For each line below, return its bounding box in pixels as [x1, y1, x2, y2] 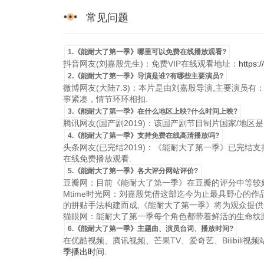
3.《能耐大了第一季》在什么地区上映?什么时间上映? [68, 107, 237, 115]
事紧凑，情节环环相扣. [63, 94, 148, 104]
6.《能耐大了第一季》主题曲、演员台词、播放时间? [68, 225, 233, 233]
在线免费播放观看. [63, 154, 131, 163]
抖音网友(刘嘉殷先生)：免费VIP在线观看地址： [63, 59, 239, 68]
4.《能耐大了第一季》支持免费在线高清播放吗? [68, 131, 219, 140]
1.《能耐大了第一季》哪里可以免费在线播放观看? [68, 48, 226, 56]
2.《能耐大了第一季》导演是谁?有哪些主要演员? [68, 72, 223, 80]
